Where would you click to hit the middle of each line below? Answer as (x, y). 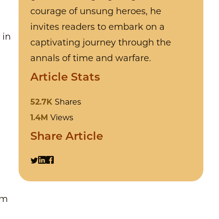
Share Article (67, 137)
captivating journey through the (101, 44)
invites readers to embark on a (98, 28)
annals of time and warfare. (91, 59)
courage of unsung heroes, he (96, 12)
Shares (68, 103)
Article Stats (66, 78)
